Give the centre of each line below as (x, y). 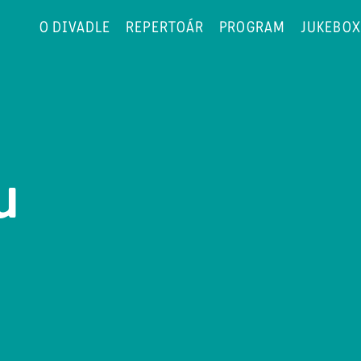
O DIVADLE (75, 29)
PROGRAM (252, 29)
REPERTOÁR (165, 29)
